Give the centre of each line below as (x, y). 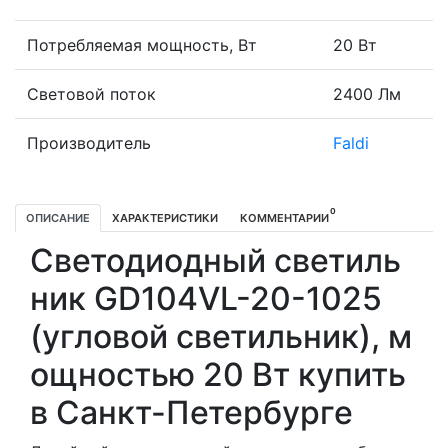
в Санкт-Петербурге (191, 412)
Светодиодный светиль (215, 260)
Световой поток (91, 93)
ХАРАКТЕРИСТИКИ (165, 217)
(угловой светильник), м (221, 336)
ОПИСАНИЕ (58, 217)
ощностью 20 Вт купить (218, 374)
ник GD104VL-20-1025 (206, 298)
